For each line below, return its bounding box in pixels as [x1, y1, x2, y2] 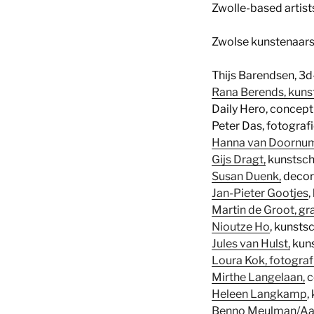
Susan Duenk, [212, 169, 281, 183]
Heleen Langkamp [212, 287, 307, 301]
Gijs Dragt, [212, 152, 266, 166]
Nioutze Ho [212, 219, 270, 233]
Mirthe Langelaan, [212, 270, 305, 284]
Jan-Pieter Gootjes [212, 186, 308, 200]
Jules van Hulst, [212, 236, 290, 250]
